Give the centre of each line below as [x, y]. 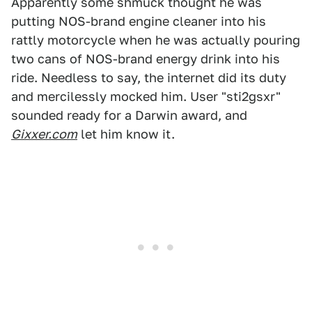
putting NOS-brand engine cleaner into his [139, 21]
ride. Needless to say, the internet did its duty [149, 78]
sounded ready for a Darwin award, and [129, 115]
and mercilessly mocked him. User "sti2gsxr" [146, 96]
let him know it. [126, 134]
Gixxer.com [44, 134]
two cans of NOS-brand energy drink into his [146, 59]
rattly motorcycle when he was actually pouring [156, 40]
